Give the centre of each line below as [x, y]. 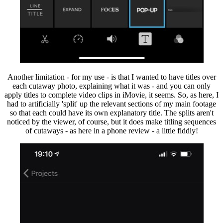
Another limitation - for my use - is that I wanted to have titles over [111, 77]
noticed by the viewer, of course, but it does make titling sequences [111, 121]
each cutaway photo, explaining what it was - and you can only [111, 86]
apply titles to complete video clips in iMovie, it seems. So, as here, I [111, 95]
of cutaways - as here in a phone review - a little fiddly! [111, 130]
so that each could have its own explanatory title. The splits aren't [111, 112]
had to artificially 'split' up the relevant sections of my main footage [111, 104]
